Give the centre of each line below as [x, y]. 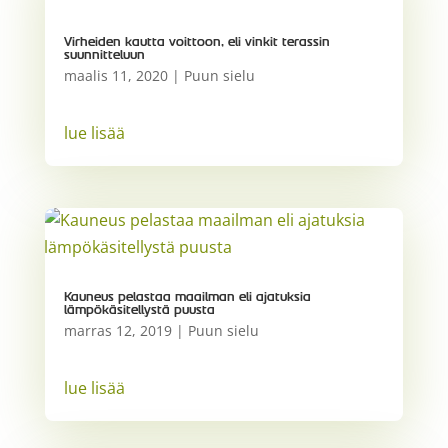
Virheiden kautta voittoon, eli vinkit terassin [196, 42]
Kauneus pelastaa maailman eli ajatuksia [187, 296]
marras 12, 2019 [117, 330]
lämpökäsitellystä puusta [139, 309]
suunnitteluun [104, 55]
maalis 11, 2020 [115, 76]
